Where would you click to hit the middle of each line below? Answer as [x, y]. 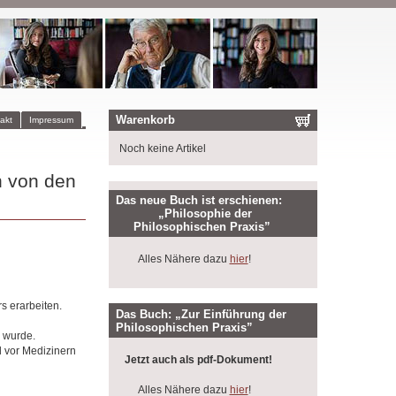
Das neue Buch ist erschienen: [199, 200]
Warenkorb [146, 120]
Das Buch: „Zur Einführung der [202, 314]
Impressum [51, 120]
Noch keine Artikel [162, 148]
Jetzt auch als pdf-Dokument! [198, 359]
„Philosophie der [184, 213]
